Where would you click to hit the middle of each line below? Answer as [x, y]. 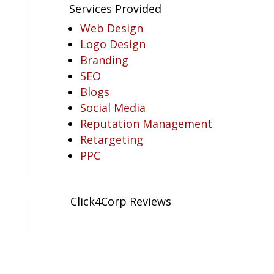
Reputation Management [146, 124]
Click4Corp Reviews [120, 201]
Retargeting [111, 139]
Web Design [111, 28]
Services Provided [115, 9]
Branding [104, 60]
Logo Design [113, 44]
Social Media [113, 108]
